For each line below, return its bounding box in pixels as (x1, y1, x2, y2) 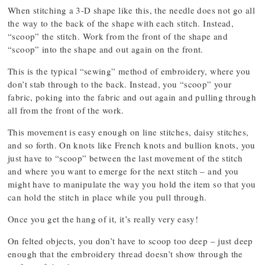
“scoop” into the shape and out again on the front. (8, 43, 203, 55)
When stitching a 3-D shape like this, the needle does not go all (8, 4, 255, 16)
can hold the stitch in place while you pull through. (8, 191, 207, 203)
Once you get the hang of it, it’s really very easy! (8, 213, 199, 225)
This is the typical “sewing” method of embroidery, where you (8, 65, 251, 77)
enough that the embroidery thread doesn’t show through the (8, 248, 243, 260)
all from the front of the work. (8, 104, 124, 116)
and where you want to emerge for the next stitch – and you (8, 165, 239, 177)
